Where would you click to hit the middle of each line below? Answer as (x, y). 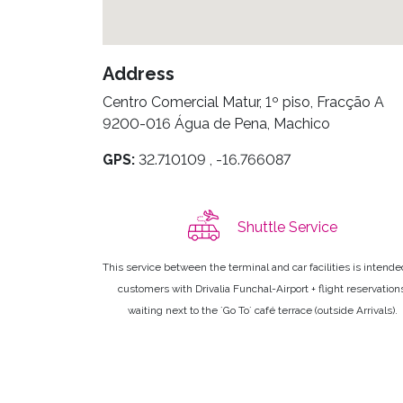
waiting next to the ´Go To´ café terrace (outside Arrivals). (263, 311)
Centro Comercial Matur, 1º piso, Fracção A (243, 103)
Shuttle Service (287, 227)
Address (139, 74)
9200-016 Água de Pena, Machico (216, 124)
